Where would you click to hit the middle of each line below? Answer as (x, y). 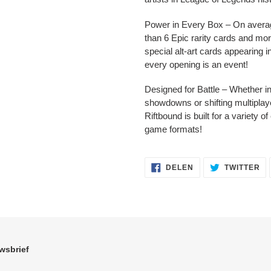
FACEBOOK (216, 181)
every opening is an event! (196, 64)
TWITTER (242, 168)
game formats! (173, 129)
